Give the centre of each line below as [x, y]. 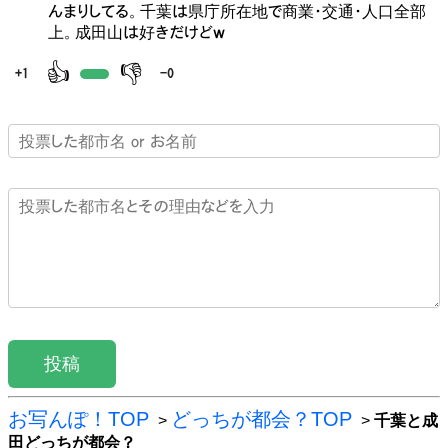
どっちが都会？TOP [261, 419]
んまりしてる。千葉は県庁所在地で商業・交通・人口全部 [237, 10]
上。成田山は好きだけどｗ [136, 31]
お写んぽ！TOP [78, 419]
